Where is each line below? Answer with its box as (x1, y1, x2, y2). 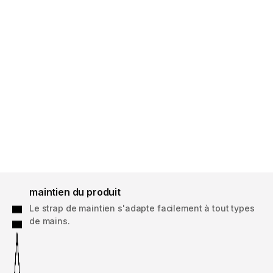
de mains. (29, 216, 70, 227)
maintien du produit (29, 186, 121, 199)
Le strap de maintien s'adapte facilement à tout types (29, 203, 255, 214)
